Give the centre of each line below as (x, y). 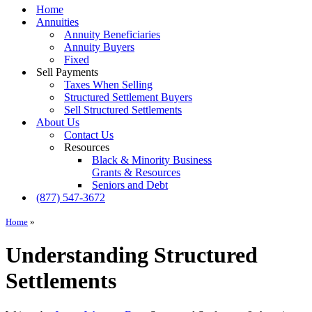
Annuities (57, 22)
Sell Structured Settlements (123, 110)
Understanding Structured (132, 255)
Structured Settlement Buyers (128, 97)
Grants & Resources (136, 172)
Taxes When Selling (108, 85)
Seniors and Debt (130, 185)
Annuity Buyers (99, 47)
